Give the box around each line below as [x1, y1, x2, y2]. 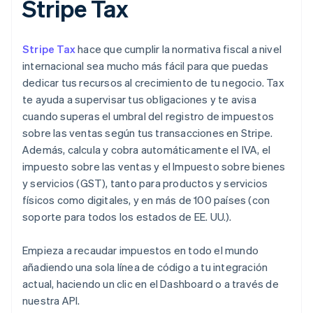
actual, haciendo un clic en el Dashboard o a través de [22, 277, 279, 291]
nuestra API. [22, 293, 80, 308]
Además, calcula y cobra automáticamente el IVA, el [22, 143, 271, 157]
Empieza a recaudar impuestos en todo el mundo [22, 243, 259, 258]
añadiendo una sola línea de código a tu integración [22, 260, 268, 275]
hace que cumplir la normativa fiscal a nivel [75, 42, 282, 57]
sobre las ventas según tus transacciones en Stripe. [22, 126, 273, 140]
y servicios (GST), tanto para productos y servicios [22, 176, 268, 191]
